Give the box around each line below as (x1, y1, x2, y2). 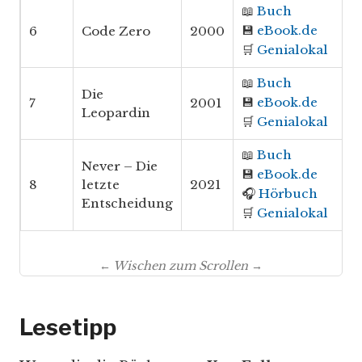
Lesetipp (19, 314, 116, 342)
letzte (82, 177, 120, 193)
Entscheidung (82, 196, 173, 212)
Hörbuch (259, 186, 318, 202)
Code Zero (82, 23, 150, 40)
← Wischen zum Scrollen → (99, 259, 263, 274)
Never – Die (82, 158, 158, 175)
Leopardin (82, 105, 150, 121)
